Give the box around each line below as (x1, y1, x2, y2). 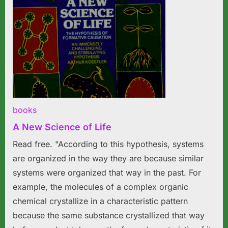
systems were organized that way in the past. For (13, 167, 201, 178)
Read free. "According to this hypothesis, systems (13, 139, 204, 150)
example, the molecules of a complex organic (13, 182, 188, 192)
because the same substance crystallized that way (13, 210, 205, 221)
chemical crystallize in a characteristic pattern (13, 196, 188, 207)
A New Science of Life (13, 122, 111, 133)
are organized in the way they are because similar (13, 153, 204, 164)
